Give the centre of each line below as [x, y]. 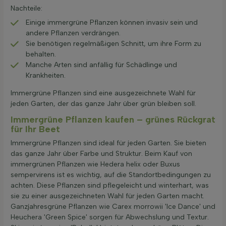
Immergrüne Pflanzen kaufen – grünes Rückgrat [113, 120]
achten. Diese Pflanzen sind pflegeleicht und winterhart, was [110, 186]
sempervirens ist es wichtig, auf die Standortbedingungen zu [111, 175]
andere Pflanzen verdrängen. [73, 33]
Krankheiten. [46, 75]
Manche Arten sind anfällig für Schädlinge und [101, 65]
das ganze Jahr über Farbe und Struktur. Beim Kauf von [101, 154]
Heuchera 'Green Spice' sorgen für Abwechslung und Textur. [110, 217]
